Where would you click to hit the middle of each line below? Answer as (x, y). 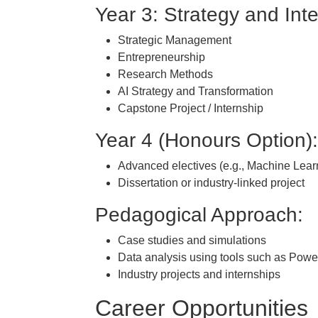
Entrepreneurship (161, 57)
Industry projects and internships (199, 274)
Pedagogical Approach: (199, 215)
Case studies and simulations (192, 240)
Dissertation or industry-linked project (211, 183)
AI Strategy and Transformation (196, 91)
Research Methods (165, 74)
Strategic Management (175, 40)
